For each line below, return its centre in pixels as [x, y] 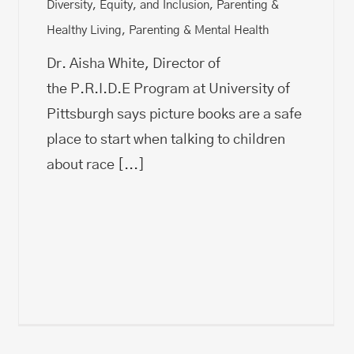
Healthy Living [84, 30]
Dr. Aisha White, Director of [134, 64]
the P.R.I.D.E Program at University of [168, 89]
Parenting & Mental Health [199, 30]
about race [82, 165]
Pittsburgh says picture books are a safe [174, 114]
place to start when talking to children [166, 139]
